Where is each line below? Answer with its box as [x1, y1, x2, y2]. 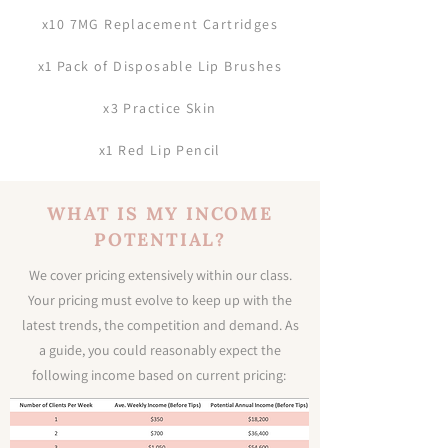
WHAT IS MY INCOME [47, 202, 273, 226]
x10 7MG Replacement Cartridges [42, 15, 278, 34]
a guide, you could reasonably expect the [39, 341, 281, 360]
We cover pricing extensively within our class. [28, 266, 292, 285]
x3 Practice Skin [103, 99, 217, 118]
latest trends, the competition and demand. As [21, 316, 299, 335]
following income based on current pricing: [31, 366, 289, 385]
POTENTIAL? [93, 228, 226, 252]
